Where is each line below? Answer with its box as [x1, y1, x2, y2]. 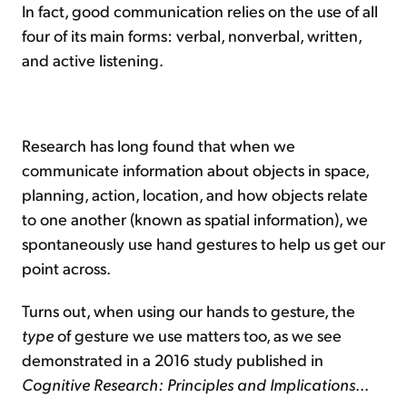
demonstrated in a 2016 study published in [22, 349, 323, 370]
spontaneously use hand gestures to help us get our [22, 233, 385, 253]
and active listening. [22, 49, 164, 70]
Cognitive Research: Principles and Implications [22, 373, 355, 394]
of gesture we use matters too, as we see [54, 324, 342, 345]
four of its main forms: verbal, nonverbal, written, [22, 25, 362, 45]
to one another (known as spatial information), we [22, 208, 368, 229]
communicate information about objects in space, [22, 159, 369, 180]
